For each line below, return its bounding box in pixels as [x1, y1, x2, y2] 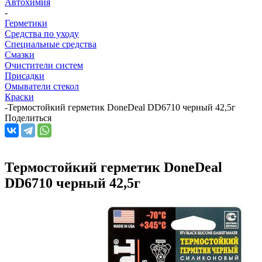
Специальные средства [5, 39, 96, 49]
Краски [5, 91, 34, 102]
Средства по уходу [5, 28, 79, 39]
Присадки [5, 70, 44, 81]
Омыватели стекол [5, 81, 79, 91]
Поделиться [5, 112, 51, 123]
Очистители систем [5, 60, 83, 70]
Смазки [5, 49, 35, 60]
